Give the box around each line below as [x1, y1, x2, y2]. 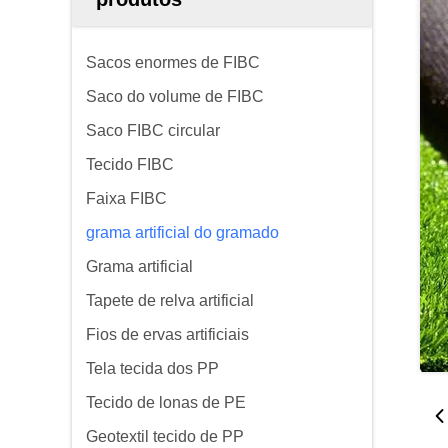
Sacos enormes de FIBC [86, 54, 260, 71]
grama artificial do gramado [86, 224, 279, 241]
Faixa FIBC [86, 190, 167, 207]
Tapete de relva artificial [86, 292, 254, 309]
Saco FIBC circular [86, 122, 220, 139]
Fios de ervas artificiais [86, 326, 249, 343]
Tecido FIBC [86, 156, 174, 173]
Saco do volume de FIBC [86, 88, 264, 105]
